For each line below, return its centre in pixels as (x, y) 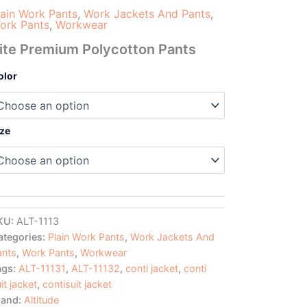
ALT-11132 (95, 268)
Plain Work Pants (86, 236)
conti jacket (151, 268)
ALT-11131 (42, 268)
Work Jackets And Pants (147, 13)
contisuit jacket (77, 284)
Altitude (41, 299)
